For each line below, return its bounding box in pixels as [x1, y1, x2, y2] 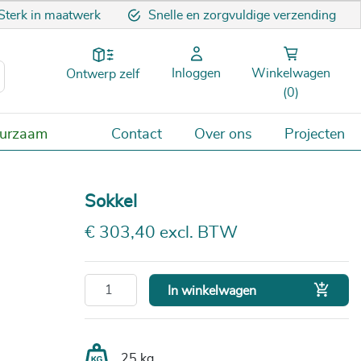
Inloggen [172, 67, 221, 81]
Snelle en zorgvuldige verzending [147, 9, 336, 22]
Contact [111, 127, 162, 142]
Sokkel [84, 193, 137, 211]
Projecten [284, 127, 345, 142]
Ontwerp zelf [66, 68, 139, 81]
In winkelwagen [168, 284, 257, 298]
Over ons [194, 127, 252, 142]
